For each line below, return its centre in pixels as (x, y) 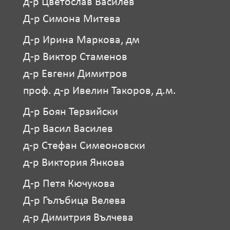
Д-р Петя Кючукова (69, 184)
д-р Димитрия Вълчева (78, 218)
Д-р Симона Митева (72, 19)
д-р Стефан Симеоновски (84, 146)
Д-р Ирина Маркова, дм (81, 40)
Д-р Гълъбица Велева (74, 201)
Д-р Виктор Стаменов (75, 57)
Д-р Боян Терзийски (70, 112)
